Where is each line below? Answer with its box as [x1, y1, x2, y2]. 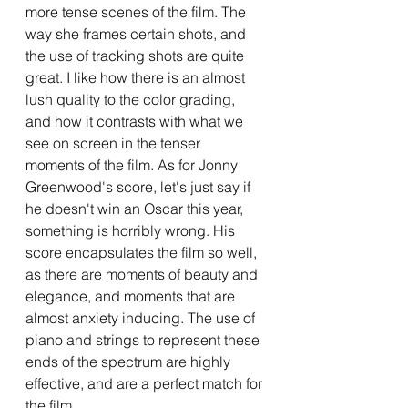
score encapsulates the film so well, [25, 242, 260, 261]
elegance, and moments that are [25, 286, 239, 305]
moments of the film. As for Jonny [25, 155, 241, 174]
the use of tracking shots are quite [25, 46, 248, 65]
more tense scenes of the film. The [25, 2, 250, 21]
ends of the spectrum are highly [25, 352, 234, 371]
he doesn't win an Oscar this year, [25, 199, 247, 218]
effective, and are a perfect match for [25, 373, 266, 393]
